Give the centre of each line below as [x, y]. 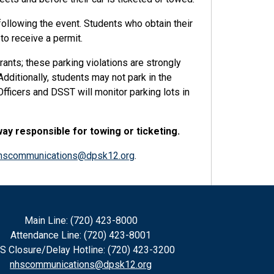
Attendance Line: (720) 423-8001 [81, 235]
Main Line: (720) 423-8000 [81, 221]
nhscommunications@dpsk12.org [81, 265]
